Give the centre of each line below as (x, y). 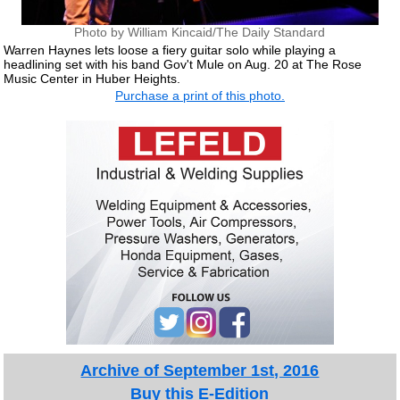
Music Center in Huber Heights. (92, 78)
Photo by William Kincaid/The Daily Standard (200, 32)
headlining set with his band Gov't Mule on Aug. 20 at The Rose (183, 64)
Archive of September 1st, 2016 (200, 371)
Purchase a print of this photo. (200, 96)
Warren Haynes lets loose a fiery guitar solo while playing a (170, 50)
